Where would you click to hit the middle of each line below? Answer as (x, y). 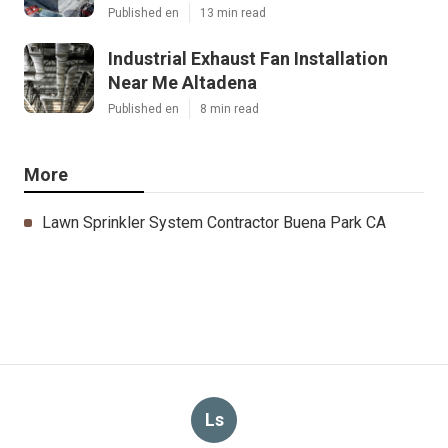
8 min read (229, 108)
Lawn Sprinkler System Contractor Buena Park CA (214, 222)
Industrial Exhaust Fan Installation (248, 58)
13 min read (233, 12)
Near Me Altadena (182, 82)
